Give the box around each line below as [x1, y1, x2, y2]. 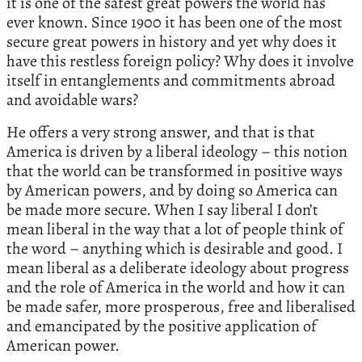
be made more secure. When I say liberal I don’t [6, 199, 318, 221]
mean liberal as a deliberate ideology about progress [6, 257, 349, 280]
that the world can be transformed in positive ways [6, 160, 343, 183]
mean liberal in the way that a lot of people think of [6, 218, 343, 241]
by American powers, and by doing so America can [6, 179, 338, 202]
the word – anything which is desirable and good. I [6, 238, 343, 260]
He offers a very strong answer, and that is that [6, 121, 315, 144]
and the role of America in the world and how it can [6, 276, 345, 299]
